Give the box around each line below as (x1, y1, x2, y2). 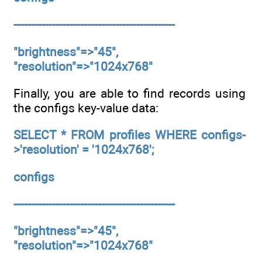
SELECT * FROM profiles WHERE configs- (13, 127, 246, 143)
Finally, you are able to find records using (13, 85, 246, 101)
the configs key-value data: (13, 100, 158, 115)
